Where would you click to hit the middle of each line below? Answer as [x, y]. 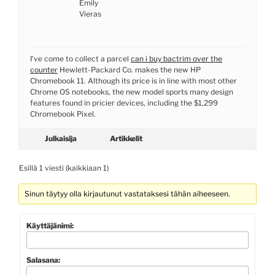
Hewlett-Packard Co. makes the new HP [129, 69]
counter [44, 69]
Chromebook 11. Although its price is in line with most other [134, 80]
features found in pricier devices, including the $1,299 [124, 103]
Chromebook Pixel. [63, 114]
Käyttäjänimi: [50, 225]
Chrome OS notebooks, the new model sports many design [132, 91]
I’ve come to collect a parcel [80, 58]
